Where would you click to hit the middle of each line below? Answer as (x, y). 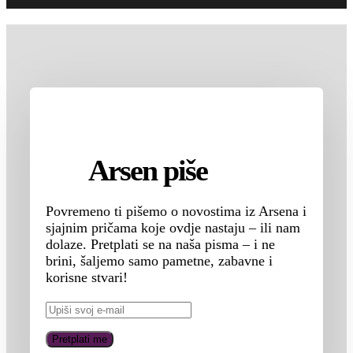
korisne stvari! (86, 277)
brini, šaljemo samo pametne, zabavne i (159, 260)
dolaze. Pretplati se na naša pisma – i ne (160, 244)
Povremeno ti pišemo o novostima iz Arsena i (176, 211)
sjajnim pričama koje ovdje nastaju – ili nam (173, 227)
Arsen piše (145, 170)
